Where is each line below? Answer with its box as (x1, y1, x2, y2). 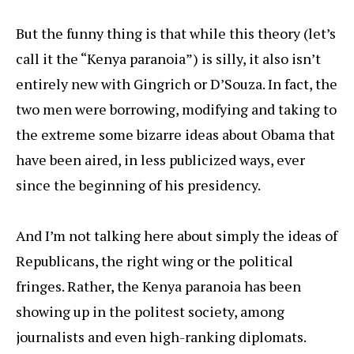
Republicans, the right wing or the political (16, 251, 293, 271)
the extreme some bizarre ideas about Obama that (16, 125, 335, 145)
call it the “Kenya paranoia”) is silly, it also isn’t (16, 49, 321, 69)
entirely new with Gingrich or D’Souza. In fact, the (16, 74, 337, 94)
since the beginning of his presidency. (16, 175, 261, 195)
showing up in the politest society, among (16, 302, 284, 322)
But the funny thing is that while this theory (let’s (16, 24, 336, 43)
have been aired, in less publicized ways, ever (16, 150, 305, 170)
